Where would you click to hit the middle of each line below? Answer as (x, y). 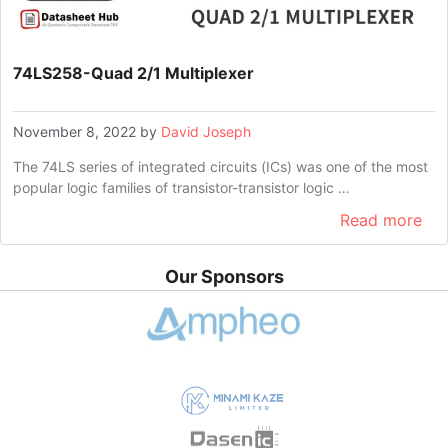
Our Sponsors (224, 276)
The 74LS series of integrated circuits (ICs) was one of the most (220, 166)
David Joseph (206, 131)
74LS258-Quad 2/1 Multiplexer (133, 72)
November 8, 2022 (74, 131)
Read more (381, 219)
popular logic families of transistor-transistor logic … (181, 187)
